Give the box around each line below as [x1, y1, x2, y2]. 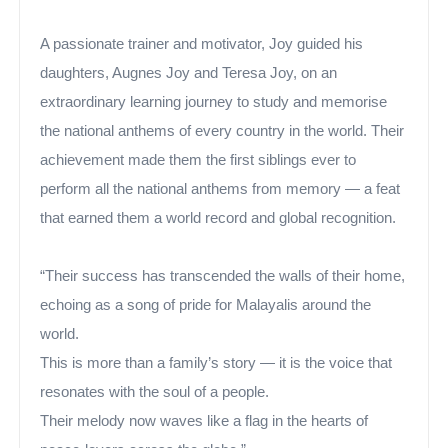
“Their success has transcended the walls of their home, [40, 268, 406, 284]
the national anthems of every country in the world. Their [40, 123, 405, 139]
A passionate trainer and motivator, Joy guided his [40, 36, 364, 52]
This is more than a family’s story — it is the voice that [40, 355, 393, 371]
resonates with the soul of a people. [40, 384, 270, 400]
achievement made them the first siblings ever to [40, 152, 357, 168]
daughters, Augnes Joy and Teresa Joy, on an [40, 65, 338, 81]
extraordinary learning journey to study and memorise [40, 94, 388, 110]
